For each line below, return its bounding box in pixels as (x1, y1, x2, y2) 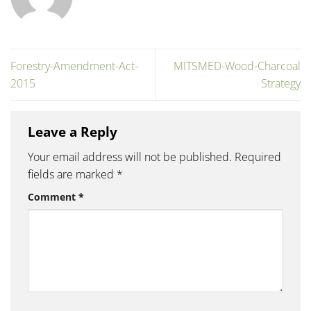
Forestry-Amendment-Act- (10, 58, 138, 74)
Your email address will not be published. (28, 149, 232, 165)
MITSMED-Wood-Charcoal (174, 58, 301, 74)
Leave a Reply (28, 121, 121, 141)
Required (235, 149, 281, 165)
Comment (28, 190, 78, 204)
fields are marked (28, 167, 117, 183)
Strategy (261, 75, 301, 91)
